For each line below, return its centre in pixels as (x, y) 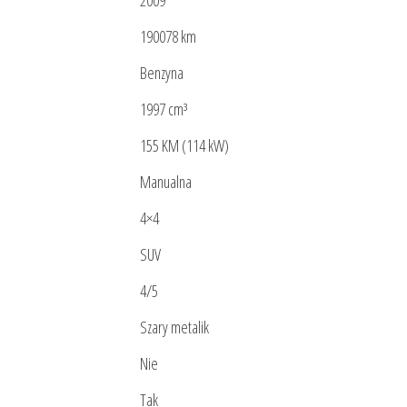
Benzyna (162, 73)
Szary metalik (174, 328)
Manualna (166, 182)
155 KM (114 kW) (184, 146)
